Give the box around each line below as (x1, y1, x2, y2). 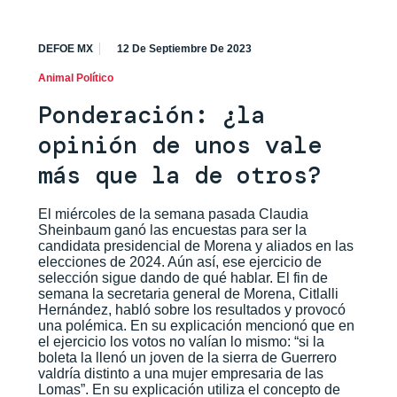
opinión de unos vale (37, 128, 322, 160)
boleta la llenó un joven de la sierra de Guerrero (37, 349, 337, 365)
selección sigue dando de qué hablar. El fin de (37, 269, 328, 285)
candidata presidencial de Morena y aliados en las (37, 237, 354, 253)
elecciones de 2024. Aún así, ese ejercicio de (37, 253, 322, 269)
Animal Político (37, 71, 113, 84)
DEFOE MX (37, 42, 93, 55)
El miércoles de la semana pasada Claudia (37, 206, 308, 222)
